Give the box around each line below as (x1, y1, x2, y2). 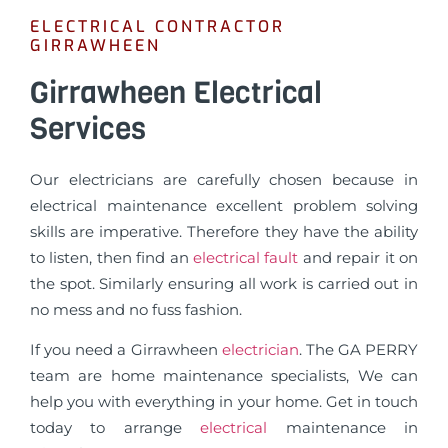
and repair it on (298, 247, 419, 267)
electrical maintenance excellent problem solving (30, 195, 418, 215)
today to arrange (30, 418, 201, 438)
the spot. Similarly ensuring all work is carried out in (30, 273, 418, 293)
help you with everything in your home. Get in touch (30, 392, 418, 412)
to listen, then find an (30, 247, 193, 267)
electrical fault (193, 247, 299, 267)
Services (30, 108, 146, 149)
